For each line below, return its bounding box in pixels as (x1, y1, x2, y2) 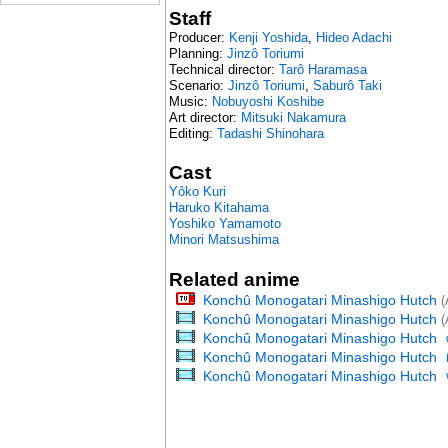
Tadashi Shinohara (216, 125, 324, 141)
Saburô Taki (312, 77, 382, 93)
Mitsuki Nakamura (240, 109, 346, 125)
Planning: (168, 45, 227, 61)
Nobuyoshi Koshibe (211, 93, 324, 109)
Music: (168, 93, 212, 109)
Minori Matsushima (168, 232, 279, 248)
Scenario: (168, 77, 228, 93)
